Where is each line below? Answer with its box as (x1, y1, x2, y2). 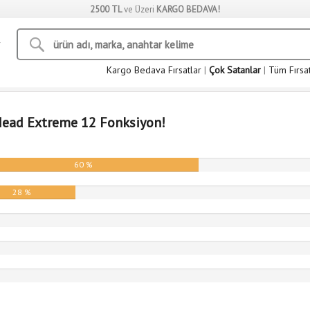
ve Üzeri (122, 3, 156, 15)
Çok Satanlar (209, 64, 261, 76)
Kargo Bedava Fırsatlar (107, 64, 201, 76)
